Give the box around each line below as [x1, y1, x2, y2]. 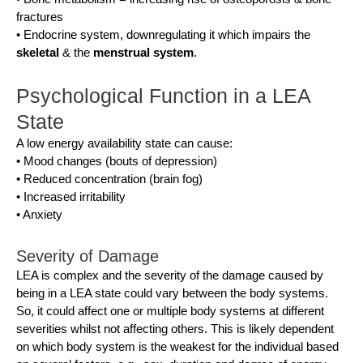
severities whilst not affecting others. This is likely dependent [16, 321, 334, 335]
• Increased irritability [16, 190, 126, 204]
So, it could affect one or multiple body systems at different [16, 303, 324, 318]
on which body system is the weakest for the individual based [16, 339, 339, 353]
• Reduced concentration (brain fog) [16, 172, 203, 186]
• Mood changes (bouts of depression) [16, 154, 217, 169]
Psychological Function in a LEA [16, 84, 310, 108]
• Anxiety [16, 207, 62, 222]
